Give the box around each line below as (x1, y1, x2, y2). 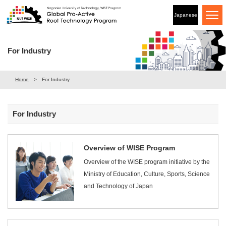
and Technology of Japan (84, 183, 153, 190)
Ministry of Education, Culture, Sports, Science (84, 171, 210, 178)
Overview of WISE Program (84, 144, 176, 152)
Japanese (174, 12, 197, 18)
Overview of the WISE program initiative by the (84, 158, 210, 165)
